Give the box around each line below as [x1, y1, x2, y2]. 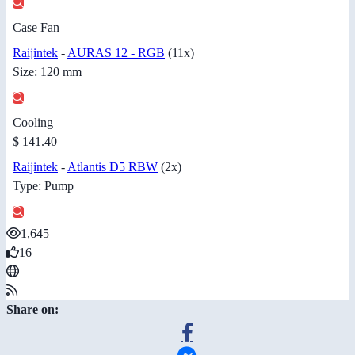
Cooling [13, 116, 53, 130]
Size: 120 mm [13, 65, 82, 79]
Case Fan [13, 21, 59, 35]
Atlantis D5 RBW [67, 160, 158, 174]
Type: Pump [13, 179, 74, 193]
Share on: [6, 303, 59, 317]
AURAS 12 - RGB [67, 46, 165, 60]
